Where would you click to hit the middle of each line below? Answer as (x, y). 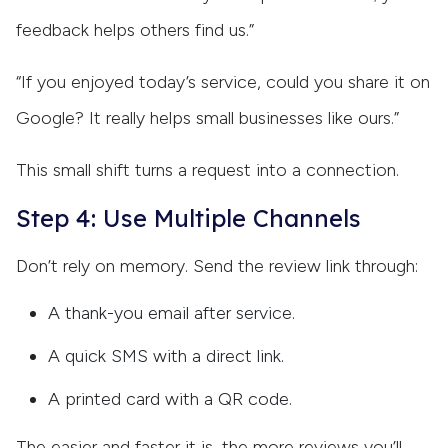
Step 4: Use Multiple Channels (188, 217)
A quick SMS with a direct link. (166, 355)
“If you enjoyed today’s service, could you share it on (223, 81)
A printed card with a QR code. (170, 398)
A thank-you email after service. (171, 312)
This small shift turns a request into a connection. (207, 169)
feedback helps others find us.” (135, 29)
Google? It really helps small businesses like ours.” (207, 117)
